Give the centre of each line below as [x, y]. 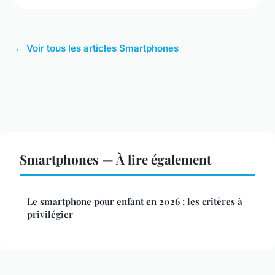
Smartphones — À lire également [115, 159]
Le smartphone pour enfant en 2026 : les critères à [135, 202]
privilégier [50, 215]
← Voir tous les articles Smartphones [97, 48]
